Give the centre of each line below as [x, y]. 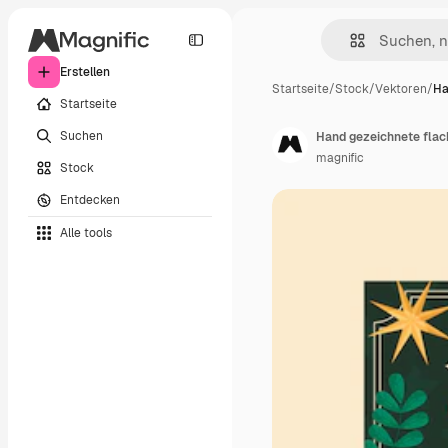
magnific [340, 158]
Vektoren [401, 89]
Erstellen [85, 72]
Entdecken [90, 199]
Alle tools [86, 232]
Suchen [81, 135]
